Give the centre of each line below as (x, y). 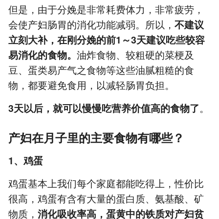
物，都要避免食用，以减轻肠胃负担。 (92, 85)
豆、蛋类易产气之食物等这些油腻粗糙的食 (101, 70)
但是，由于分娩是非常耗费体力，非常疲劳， (106, 10)
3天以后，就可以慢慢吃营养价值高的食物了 (104, 108)
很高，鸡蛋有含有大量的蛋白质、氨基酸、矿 (106, 199)
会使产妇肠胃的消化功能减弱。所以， (92, 25)
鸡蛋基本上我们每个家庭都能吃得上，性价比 (106, 184)
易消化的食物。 (43, 55)
